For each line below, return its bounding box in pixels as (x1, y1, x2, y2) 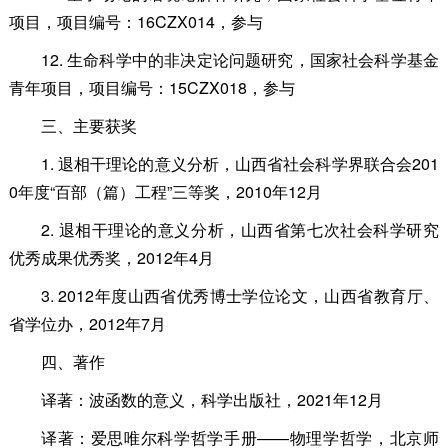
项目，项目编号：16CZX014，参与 (8, 9, 263, 33)
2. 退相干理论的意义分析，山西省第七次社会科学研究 (40, 217, 439, 241)
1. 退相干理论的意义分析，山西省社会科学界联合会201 (40, 151, 439, 175)
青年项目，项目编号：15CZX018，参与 (8, 75, 295, 99)
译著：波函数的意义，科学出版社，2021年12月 (40, 387, 383, 411)
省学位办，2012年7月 (8, 311, 166, 335)
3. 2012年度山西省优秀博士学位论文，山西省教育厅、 (40, 283, 439, 307)
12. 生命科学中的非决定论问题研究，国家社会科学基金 (40, 47, 439, 71)
